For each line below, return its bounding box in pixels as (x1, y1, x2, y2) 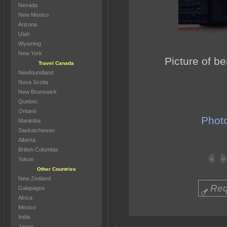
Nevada (18, 2, 37, 8)
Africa (18, 195, 32, 201)
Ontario (18, 108, 36, 114)
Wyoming (18, 41, 41, 47)
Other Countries (36, 166, 76, 172)
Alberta (18, 137, 35, 143)
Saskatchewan (18, 127, 55, 133)
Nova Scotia (18, 79, 48, 85)
